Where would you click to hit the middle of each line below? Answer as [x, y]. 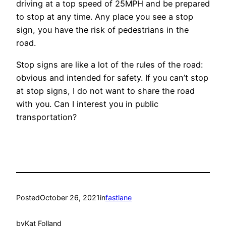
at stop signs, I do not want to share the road [105, 91]
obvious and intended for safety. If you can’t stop [112, 77]
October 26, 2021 [70, 198]
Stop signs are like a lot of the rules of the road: [109, 64]
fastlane [119, 198]
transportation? [46, 117]
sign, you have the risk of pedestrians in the [102, 30]
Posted [28, 198]
